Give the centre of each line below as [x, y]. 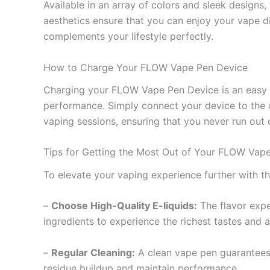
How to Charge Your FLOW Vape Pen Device [146, 67]
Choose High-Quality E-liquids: [124, 206]
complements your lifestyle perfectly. [128, 36]
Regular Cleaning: [93, 252]
